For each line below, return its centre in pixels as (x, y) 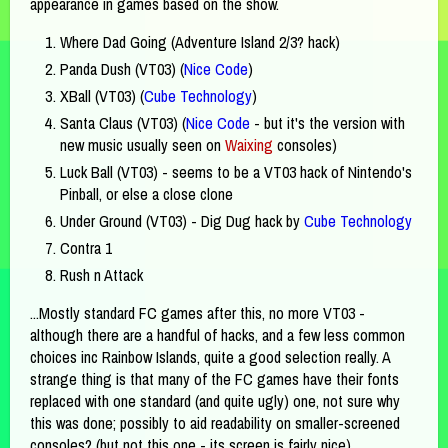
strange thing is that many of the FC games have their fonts (214, 378)
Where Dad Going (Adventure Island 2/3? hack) (200, 41)
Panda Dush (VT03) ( (122, 68)
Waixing (249, 144)
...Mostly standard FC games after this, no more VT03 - (197, 312)
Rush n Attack (101, 274)
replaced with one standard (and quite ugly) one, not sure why (215, 400)
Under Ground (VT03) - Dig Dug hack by (182, 220)
